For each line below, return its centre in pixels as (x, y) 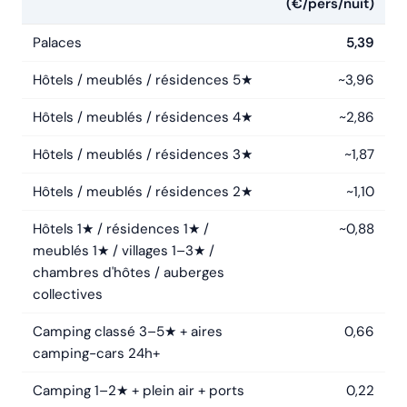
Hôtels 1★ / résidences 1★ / (121, 229)
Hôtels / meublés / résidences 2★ (143, 192)
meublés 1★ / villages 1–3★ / (124, 251)
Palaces (57, 43)
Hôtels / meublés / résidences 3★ (143, 155)
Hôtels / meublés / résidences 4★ (143, 118)
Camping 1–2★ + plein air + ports (139, 391)
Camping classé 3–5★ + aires (128, 332)
